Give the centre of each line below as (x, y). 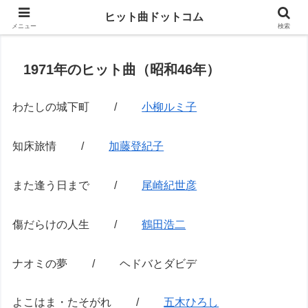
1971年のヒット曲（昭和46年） (122, 70)
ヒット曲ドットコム (154, 17)
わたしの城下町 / (77, 107)
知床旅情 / (61, 146)
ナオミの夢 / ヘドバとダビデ (105, 263)
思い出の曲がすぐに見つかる (154, 12)
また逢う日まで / (77, 185)
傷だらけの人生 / (77, 224)
